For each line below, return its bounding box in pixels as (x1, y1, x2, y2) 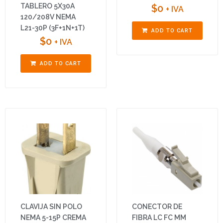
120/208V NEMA (20, 13, 76, 21)
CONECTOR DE (132, 203, 182, 211)
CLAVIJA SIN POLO (20, 203, 82, 211)
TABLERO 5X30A (20, 2, 75, 10)
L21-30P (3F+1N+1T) (20, 24, 85, 32)
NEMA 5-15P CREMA (20, 214, 86, 222)
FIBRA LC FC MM (132, 214, 186, 222)
